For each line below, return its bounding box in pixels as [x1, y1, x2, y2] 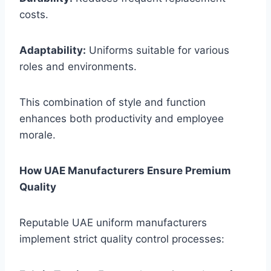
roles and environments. [19, 60, 137, 73]
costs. [19, 8, 48, 21]
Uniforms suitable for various [86, 44, 229, 57]
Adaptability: [19, 44, 86, 57]
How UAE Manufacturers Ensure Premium [19, 165, 231, 177]
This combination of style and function [19, 96, 206, 109]
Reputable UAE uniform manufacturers [19, 217, 207, 229]
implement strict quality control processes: [19, 233, 224, 246]
